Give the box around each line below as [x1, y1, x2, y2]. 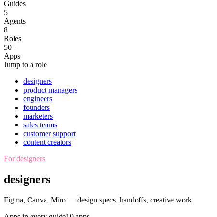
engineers [23, 94, 52, 103]
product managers [23, 85, 77, 94]
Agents [4, 16, 26, 25]
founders [23, 103, 50, 111]
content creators [23, 138, 71, 146]
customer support [23, 129, 76, 138]
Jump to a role [4, 60, 47, 69]
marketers [23, 111, 53, 120]
